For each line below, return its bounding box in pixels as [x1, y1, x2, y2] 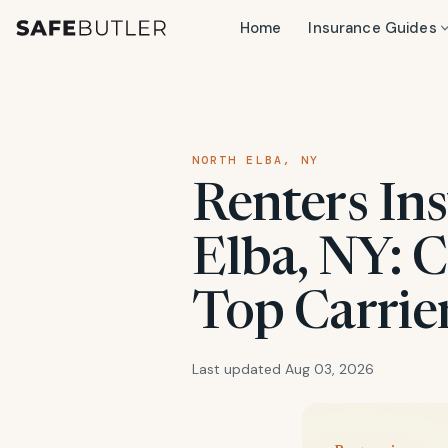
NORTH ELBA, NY [192, 153, 320, 168]
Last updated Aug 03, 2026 [192, 360, 374, 378]
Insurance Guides [308, 18, 437, 38]
